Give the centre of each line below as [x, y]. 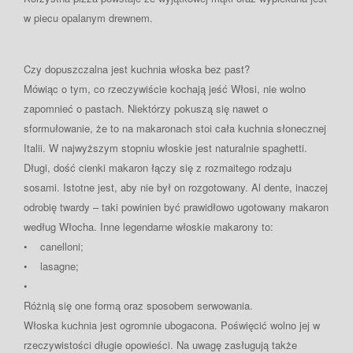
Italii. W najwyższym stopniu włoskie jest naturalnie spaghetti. [165, 147]
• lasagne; [51, 266]
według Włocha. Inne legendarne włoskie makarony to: [149, 226]
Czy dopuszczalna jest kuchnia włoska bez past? [137, 69]
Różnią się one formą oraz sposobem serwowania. [138, 305]
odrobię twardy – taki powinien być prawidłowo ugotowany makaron [176, 206]
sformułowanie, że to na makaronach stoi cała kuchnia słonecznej [175, 128]
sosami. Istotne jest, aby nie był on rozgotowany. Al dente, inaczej [176, 187]
